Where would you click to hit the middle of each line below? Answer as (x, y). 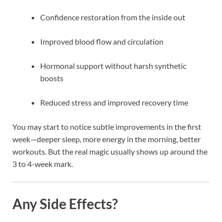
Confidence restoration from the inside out (113, 17)
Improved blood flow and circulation (102, 41)
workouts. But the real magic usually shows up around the (110, 151)
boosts (52, 78)
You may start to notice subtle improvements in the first (107, 126)
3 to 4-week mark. (43, 164)
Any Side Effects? (65, 203)
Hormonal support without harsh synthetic (113, 65)
